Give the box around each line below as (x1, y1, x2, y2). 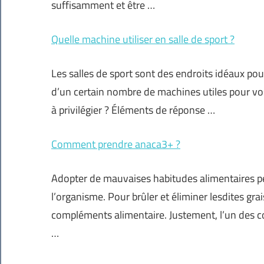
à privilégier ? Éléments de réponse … (51, 102, 215, 118)
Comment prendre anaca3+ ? (51, 136, 180, 153)
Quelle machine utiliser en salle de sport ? (51, 31, 235, 48)
